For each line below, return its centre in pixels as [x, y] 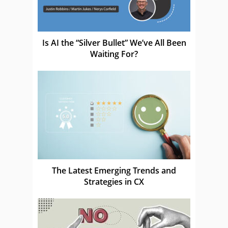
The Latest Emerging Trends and [114, 170]
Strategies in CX [114, 181]
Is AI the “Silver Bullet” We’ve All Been [114, 42]
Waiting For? [114, 54]
